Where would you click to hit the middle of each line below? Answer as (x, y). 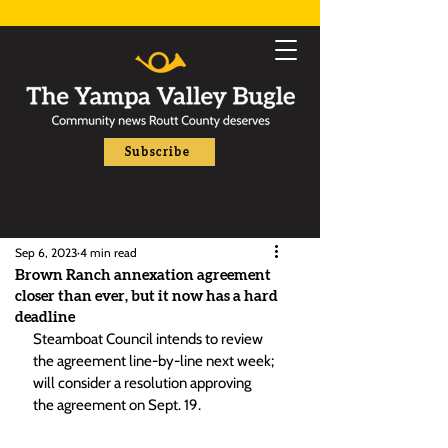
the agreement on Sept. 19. (117, 405)
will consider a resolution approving (143, 383)
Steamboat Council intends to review (149, 339)
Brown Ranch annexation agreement (143, 275)
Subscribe (157, 152)
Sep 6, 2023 (46, 252)
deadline (45, 317)
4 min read (108, 252)
